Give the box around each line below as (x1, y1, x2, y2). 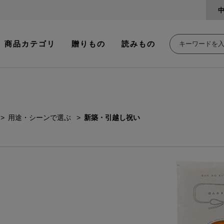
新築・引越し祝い (84, 113, 140, 121)
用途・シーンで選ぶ (8, 113, 71, 121)
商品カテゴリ (4, 39, 55, 48)
